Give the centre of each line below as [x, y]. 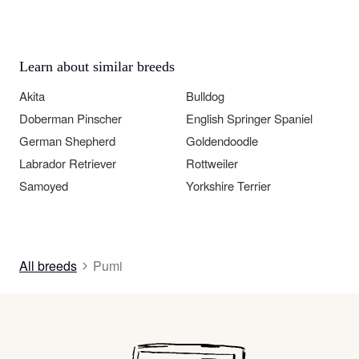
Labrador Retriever [68, 163]
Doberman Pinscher [71, 119]
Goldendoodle [222, 141]
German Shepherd [67, 141]
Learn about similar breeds [97, 67]
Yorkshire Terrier [228, 186]
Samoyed [44, 186]
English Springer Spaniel [249, 119]
